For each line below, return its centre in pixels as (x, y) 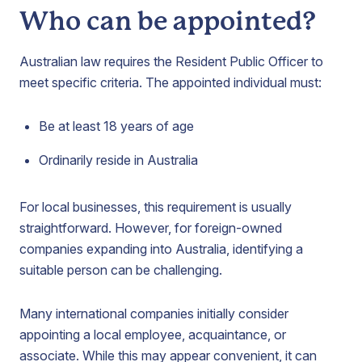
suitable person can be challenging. (121, 270)
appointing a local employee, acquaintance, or (153, 335)
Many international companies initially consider (154, 314)
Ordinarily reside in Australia (118, 160)
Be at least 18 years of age (116, 126)
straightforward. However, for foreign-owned (151, 228)
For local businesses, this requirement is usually (156, 207)
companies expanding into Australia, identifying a (161, 249)
